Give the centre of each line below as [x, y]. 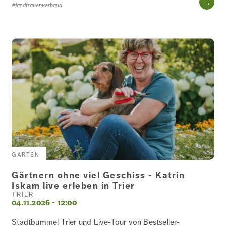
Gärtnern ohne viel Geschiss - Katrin [98, 175]
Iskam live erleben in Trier [73, 186]
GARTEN [26, 155]
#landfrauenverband [37, 5]
